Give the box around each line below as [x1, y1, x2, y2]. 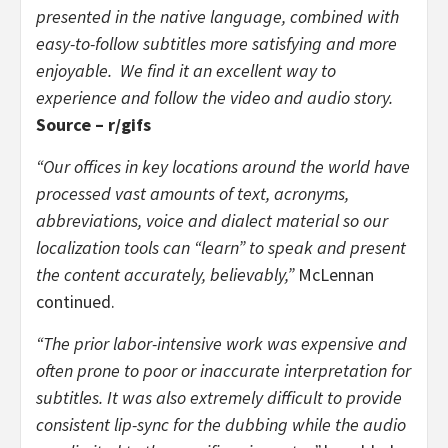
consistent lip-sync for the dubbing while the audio [36, 412, 406, 436]
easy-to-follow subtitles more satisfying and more [36, 31, 397, 55]
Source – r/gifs [36, 112, 151, 136]
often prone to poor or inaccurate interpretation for [36, 358, 411, 382]
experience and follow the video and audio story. [36, 85, 393, 109]
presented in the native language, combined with [36, 4, 399, 28]
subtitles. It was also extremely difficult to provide [36, 385, 402, 409]
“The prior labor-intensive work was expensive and [36, 331, 407, 355]
